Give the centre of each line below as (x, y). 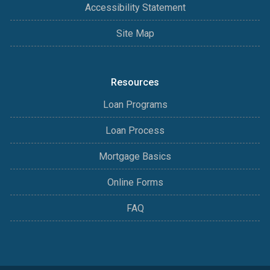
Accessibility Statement (135, 7)
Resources (135, 82)
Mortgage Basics (135, 156)
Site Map (135, 33)
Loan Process (135, 130)
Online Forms (135, 182)
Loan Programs (135, 104)
